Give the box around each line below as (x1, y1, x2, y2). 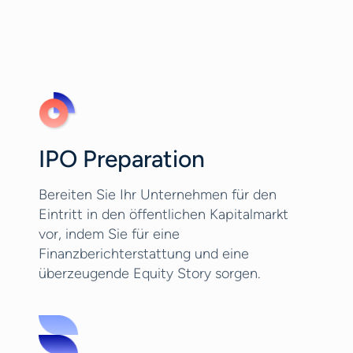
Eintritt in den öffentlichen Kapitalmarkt (38, 206, 288, 223)
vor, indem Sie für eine (38, 225, 180, 243)
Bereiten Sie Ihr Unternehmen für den (38, 186, 277, 203)
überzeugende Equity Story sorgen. (38, 265, 260, 282)
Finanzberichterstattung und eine (38, 245, 249, 262)
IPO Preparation (38, 144, 205, 173)
